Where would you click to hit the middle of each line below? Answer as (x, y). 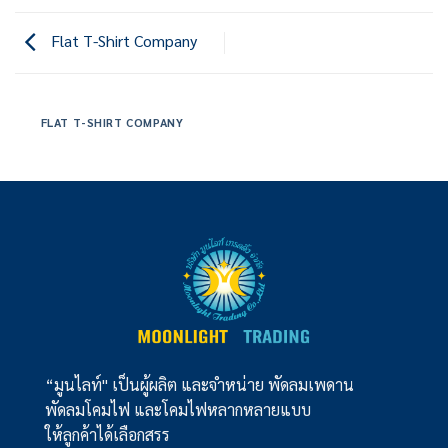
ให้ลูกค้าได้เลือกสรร (107, 435)
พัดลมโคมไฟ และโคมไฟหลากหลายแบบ (177, 410)
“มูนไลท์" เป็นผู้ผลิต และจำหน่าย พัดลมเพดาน (199, 385)
